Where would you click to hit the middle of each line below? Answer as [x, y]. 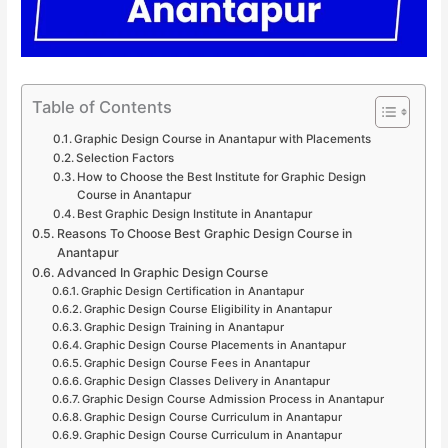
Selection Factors [124, 157]
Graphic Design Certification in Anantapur [192, 290]
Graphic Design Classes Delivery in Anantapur [206, 380]
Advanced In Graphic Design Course [162, 272]
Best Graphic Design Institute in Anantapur [194, 213]
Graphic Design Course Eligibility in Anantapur [207, 308]
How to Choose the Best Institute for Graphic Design [221, 176]
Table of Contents [102, 106]
